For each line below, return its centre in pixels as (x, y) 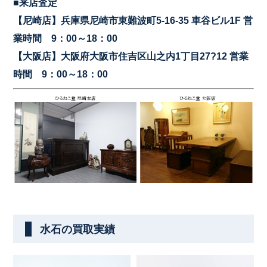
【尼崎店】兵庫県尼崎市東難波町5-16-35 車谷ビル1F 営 (133, 21)
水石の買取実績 (78, 230)
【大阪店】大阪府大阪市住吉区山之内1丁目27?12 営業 (131, 56)
